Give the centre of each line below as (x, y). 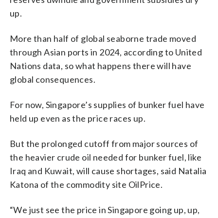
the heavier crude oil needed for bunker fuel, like (106, 157)
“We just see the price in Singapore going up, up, (105, 209)
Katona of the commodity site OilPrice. (86, 184)
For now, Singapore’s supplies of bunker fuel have (107, 104)
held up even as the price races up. (78, 118)
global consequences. (53, 79)
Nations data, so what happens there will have (100, 65)
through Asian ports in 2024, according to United (106, 52)
